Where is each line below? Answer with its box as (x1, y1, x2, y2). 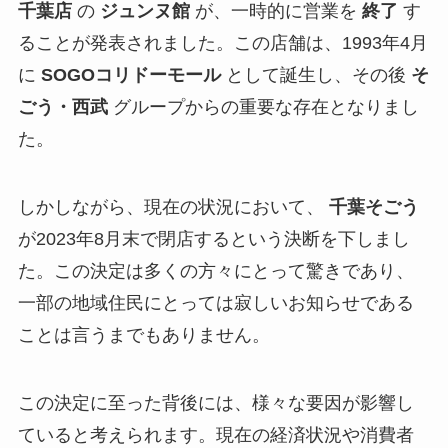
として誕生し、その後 (220, 65, 411, 86)
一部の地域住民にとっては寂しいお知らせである (17, 293, 414, 314)
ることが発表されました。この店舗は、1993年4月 (17, 33, 428, 54)
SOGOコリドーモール (40, 65, 221, 86)
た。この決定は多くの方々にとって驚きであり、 (17, 261, 414, 282)
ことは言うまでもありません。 (17, 325, 270, 346)
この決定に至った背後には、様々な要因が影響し (17, 393, 414, 414)
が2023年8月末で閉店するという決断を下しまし (17, 229, 410, 250)
